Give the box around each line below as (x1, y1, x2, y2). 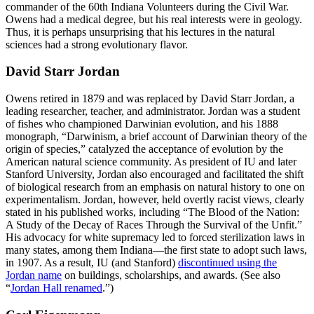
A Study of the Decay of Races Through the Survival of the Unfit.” (6, 219, 302, 231)
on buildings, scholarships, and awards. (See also (62, 269, 280, 282)
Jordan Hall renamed (11, 282, 102, 294)
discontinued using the (178, 257, 277, 269)
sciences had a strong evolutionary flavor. (6, 38, 188, 50)
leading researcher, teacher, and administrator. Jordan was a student (6, 105, 300, 118)
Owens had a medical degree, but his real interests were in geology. (6, 13, 302, 25)
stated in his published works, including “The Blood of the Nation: (6, 206, 299, 219)
